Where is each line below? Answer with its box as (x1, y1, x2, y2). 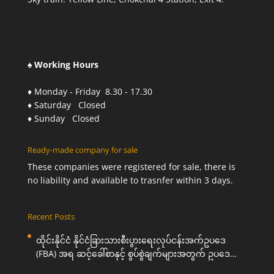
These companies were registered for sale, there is (27, 161, 235, 173)
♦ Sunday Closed (27, 113, 100, 125)
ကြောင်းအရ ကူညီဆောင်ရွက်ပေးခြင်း (35, 261, 173, 273)
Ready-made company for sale (27, 144, 138, 156)
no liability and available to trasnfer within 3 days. (27, 174, 233, 187)
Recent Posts (27, 210, 75, 222)
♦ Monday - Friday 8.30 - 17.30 (27, 86, 152, 98)
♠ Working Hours (27, 59, 98, 71)
